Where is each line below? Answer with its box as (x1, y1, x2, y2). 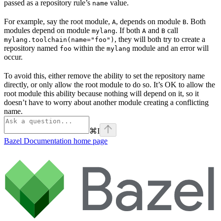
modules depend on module (4, 26, 92, 35)
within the (72, 43, 107, 52)
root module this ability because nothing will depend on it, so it (4, 89, 199, 98)
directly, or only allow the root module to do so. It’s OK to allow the (4, 80, 215, 89)
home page (72, 136, 108, 145)
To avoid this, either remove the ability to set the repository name (4, 71, 205, 80)
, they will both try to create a (114, 35, 205, 43)
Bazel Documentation (4, 136, 72, 145)
